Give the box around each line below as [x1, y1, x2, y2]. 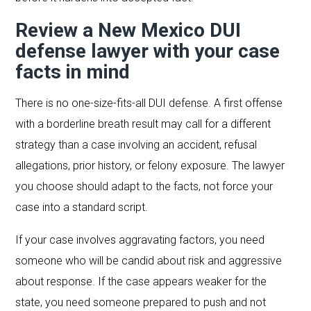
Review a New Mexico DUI [15, 18, 242, 42]
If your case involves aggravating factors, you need [15, 233, 265, 246]
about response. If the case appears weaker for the [15, 274, 267, 288]
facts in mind [15, 60, 131, 83]
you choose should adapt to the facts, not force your [15, 179, 274, 193]
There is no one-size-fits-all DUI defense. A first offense [15, 96, 283, 110]
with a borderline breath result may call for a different [15, 117, 271, 131]
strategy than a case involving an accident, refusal [15, 137, 258, 151]
